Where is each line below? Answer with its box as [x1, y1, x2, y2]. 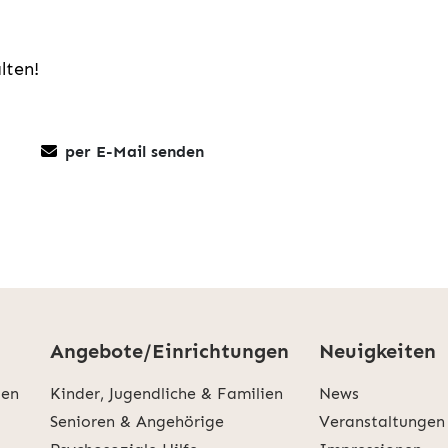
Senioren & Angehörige [49, 412, 224, 432]
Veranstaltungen [318, 412, 445, 432]
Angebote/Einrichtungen [49, 339, 289, 364]
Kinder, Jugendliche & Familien [49, 384, 283, 404]
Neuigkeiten [318, 339, 436, 364]
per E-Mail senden [65, 142, 204, 162]
